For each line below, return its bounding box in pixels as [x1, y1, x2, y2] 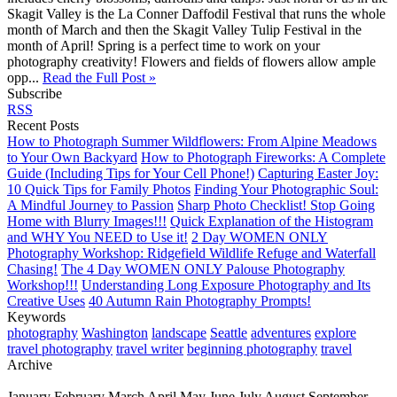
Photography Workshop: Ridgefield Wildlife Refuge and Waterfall [7, 245, 376, 261]
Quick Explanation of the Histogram [170, 213, 373, 229]
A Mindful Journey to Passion [7, 197, 174, 213]
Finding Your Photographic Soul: [194, 181, 378, 197]
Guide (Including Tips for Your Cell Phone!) [7, 165, 254, 181]
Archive [7, 356, 52, 372]
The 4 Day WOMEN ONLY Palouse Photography [61, 261, 345, 276]
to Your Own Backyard [7, 149, 137, 165]
